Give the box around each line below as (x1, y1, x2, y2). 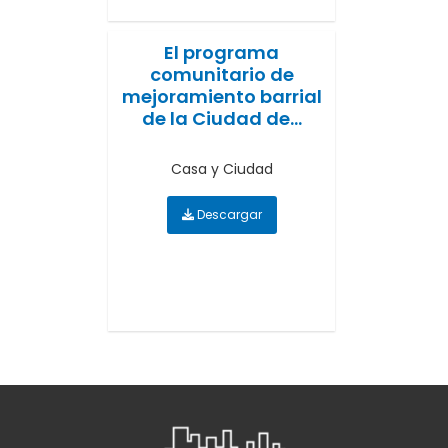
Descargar (193, 205, 262, 223)
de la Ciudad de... (141, 105, 302, 131)
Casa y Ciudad (170, 158, 273, 179)
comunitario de (149, 61, 294, 87)
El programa (164, 39, 279, 65)
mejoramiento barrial (121, 83, 322, 109)
